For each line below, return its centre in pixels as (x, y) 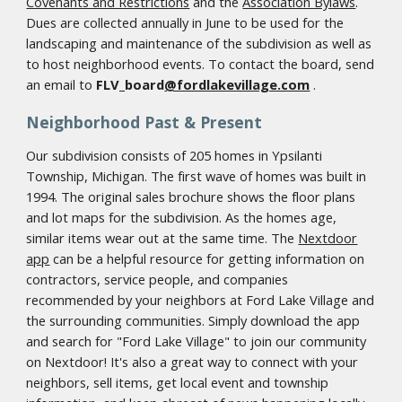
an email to (61, 84)
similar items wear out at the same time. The (162, 238)
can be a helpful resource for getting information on (207, 258)
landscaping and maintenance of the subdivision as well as (199, 43)
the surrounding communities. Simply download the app (193, 320)
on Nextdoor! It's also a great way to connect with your (192, 362)
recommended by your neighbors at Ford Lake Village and (201, 300)
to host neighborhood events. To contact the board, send (201, 64)
